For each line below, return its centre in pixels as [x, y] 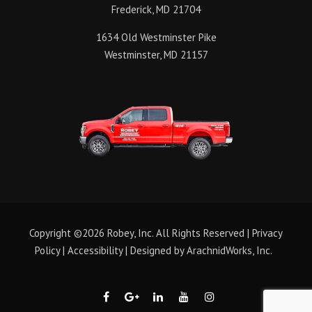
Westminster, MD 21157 [156, 54]
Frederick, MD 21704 [156, 9]
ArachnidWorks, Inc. [229, 250]
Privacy [267, 233]
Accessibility [95, 250]
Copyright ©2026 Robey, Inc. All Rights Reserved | [141, 233]
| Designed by [155, 250]
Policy [47, 250]
